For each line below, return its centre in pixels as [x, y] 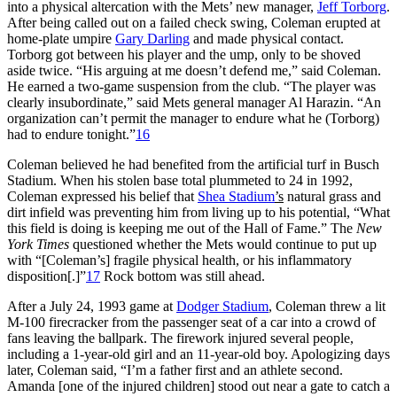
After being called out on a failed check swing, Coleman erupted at [194, 22]
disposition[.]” [47, 276]
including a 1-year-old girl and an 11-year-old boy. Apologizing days [198, 354]
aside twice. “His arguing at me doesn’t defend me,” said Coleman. [194, 70]
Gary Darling [152, 38]
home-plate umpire [61, 38]
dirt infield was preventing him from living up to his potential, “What [198, 212]
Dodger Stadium [222, 306]
